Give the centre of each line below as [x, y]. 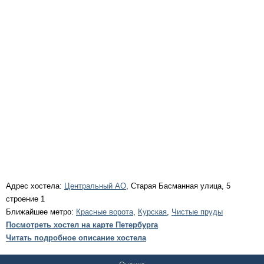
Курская [152, 212]
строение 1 [25, 199]
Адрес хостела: [35, 186]
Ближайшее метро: [41, 212]
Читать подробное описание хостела [76, 238]
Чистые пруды [197, 212]
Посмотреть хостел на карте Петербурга [82, 225]
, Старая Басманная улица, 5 [178, 186]
